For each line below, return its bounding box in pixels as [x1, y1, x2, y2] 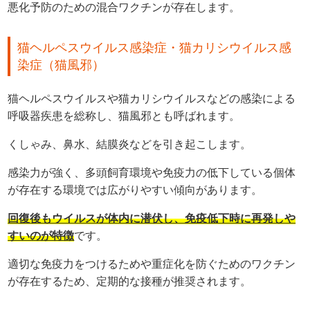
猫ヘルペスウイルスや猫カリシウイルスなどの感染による [8, 93, 296, 105]
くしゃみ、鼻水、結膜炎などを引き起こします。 [8, 138, 252, 151]
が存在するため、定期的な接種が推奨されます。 [8, 275, 252, 288]
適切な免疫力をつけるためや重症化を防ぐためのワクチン [8, 258, 296, 271]
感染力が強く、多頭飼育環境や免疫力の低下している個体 [8, 167, 296, 179]
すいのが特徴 [8, 230, 75, 242]
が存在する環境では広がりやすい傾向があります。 [8, 184, 263, 197]
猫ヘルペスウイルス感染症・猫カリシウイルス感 [17, 41, 292, 55]
